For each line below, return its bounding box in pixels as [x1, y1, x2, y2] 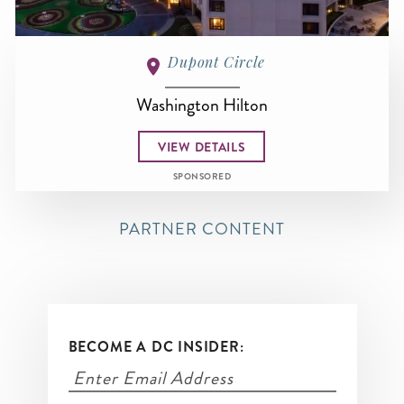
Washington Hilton [136, 92, 268, 118]
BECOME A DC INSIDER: [68, 336, 244, 358]
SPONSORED [172, 170, 232, 184]
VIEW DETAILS [158, 137, 246, 156]
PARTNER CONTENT [119, 217, 285, 242]
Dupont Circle [168, 52, 265, 72]
